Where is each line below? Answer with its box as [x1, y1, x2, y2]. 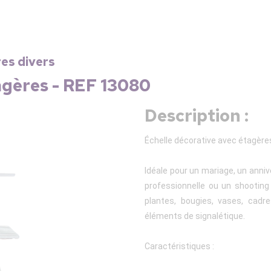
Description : [145, 104, 249, 127]
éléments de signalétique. [145, 211, 245, 221]
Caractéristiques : [145, 241, 214, 251]
